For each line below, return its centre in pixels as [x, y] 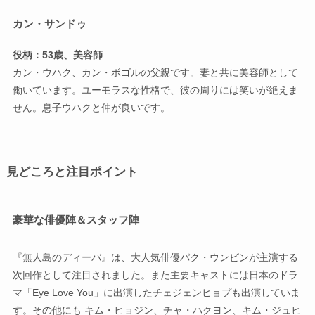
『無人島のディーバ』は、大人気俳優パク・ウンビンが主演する [155, 257]
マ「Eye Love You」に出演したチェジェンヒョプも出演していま [156, 292]
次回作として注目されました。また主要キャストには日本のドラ [155, 275]
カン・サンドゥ [49, 24]
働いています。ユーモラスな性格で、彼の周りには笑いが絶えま [155, 90]
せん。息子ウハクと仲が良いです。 [91, 107]
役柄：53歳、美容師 [57, 54]
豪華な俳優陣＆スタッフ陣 [76, 220]
